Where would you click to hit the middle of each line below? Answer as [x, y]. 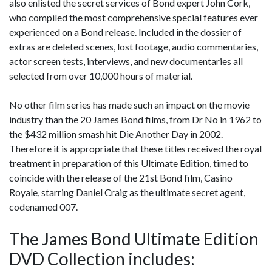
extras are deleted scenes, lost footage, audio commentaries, [134, 46]
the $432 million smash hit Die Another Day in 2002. [116, 134]
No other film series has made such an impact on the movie [129, 105]
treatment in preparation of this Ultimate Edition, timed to [129, 163]
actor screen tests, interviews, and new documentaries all [126, 61]
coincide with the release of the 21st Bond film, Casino [121, 178]
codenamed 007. [43, 207]
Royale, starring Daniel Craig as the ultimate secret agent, [127, 192]
